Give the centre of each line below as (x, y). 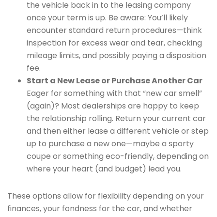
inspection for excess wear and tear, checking (114, 43)
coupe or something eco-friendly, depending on (118, 156)
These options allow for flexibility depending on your (106, 196)
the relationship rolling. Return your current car (116, 118)
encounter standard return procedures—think (114, 30)
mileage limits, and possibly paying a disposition (116, 55)
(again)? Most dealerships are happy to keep (113, 106)
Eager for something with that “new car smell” (114, 93)
